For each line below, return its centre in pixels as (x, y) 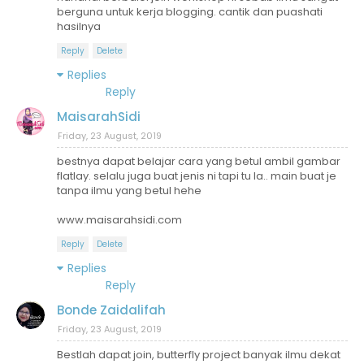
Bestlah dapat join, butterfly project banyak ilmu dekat (199, 354)
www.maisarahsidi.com (119, 219)
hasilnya (79, 26)
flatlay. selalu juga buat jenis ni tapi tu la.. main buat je (197, 175)
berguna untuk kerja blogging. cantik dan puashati (190, 11)
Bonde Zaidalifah (111, 310)
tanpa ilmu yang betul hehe (129, 190)
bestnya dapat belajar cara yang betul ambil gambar (199, 161)
